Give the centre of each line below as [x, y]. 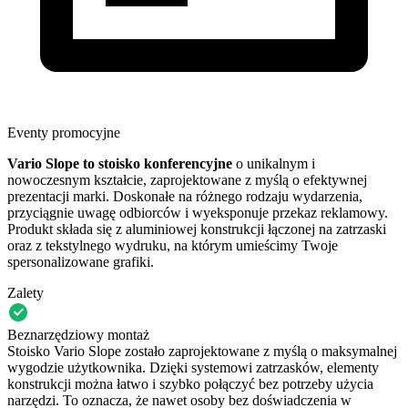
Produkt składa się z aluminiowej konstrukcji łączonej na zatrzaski [197, 229]
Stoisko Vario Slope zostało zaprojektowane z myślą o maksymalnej [202, 351]
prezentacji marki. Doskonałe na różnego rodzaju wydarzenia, [185, 196]
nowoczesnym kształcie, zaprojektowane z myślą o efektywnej [187, 179]
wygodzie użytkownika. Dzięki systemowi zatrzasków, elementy [193, 367]
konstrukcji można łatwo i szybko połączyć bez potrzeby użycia [190, 383]
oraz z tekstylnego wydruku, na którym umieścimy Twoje [173, 245]
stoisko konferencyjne [165, 163]
